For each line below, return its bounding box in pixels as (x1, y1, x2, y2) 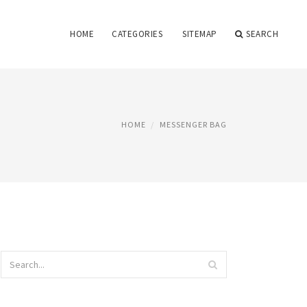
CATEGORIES (112, 28, 162, 40)
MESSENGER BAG (160, 119, 227, 130)
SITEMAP (182, 28, 217, 40)
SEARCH (246, 28, 278, 40)
